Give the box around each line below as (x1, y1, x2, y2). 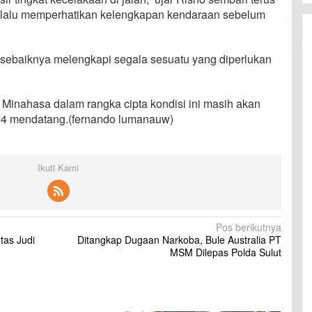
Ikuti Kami (38, 161, 79, 174)
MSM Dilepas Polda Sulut (169, 245, 281, 259)
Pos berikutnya (215, 220, 281, 234)
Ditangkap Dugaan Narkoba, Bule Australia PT (77, 233, 281, 247)
